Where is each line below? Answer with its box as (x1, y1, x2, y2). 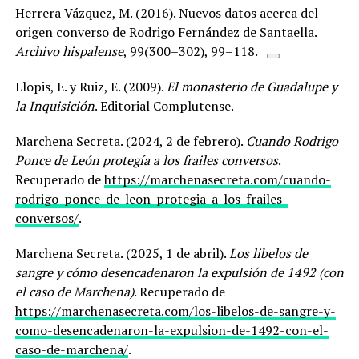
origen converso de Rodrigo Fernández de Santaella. (14, 23, 317, 42)
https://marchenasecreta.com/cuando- (103, 171, 331, 189)
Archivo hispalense (14, 42, 123, 61)
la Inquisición (14, 97, 95, 115)
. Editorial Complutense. (94, 97, 233, 115)
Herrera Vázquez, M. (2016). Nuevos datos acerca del (14, 4, 318, 22)
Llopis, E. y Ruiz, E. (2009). (14, 78, 167, 96)
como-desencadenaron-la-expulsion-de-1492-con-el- (14, 321, 329, 340)
